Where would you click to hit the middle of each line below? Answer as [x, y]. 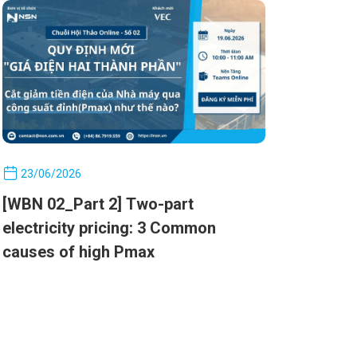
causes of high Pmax [78, 251]
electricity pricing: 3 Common [109, 228]
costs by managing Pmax [93, 12]
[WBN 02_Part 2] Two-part [98, 204]
